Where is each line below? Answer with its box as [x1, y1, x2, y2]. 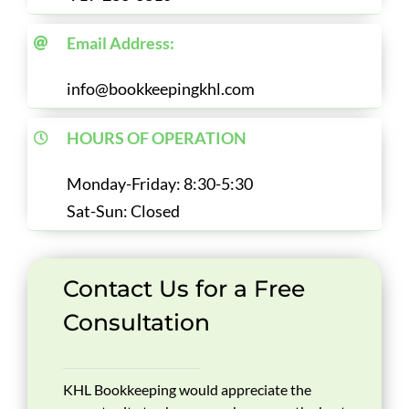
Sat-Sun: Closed [67, 200, 181, 221]
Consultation [62, 309, 210, 337]
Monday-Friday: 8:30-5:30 [67, 173, 254, 194]
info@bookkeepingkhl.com [67, 79, 256, 100]
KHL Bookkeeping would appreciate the [62, 381, 311, 399]
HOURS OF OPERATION [67, 127, 247, 148]
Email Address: [67, 33, 175, 54]
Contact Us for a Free [62, 275, 305, 303]
